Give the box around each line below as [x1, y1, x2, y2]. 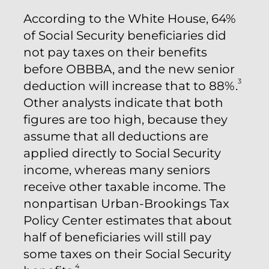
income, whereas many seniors [23, 163, 210, 177]
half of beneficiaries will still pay [23, 230, 211, 244]
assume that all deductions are [23, 129, 208, 144]
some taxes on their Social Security [23, 247, 231, 261]
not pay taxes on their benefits [23, 45, 207, 59]
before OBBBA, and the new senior [23, 62, 235, 76]
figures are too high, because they [23, 112, 228, 127]
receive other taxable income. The [23, 180, 226, 194]
